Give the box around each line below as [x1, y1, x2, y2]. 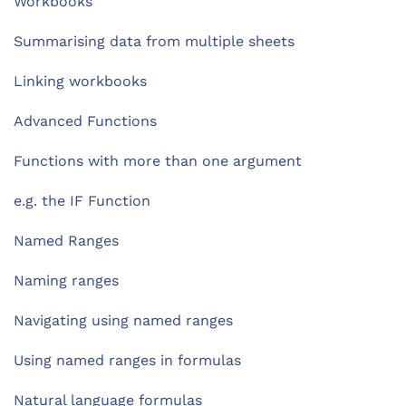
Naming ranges [14, 272, 119, 290]
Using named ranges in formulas [14, 352, 241, 370]
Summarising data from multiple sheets [14, 33, 295, 51]
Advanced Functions [14, 112, 157, 130]
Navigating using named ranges [14, 312, 233, 330]
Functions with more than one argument [14, 152, 302, 170]
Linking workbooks [14, 72, 147, 91]
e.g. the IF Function [14, 192, 150, 210]
